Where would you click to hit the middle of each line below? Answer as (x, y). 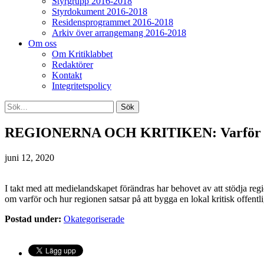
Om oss (42, 43)
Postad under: (34, 219)
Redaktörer (72, 65)
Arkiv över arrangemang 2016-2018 (119, 33)
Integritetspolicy (82, 86)
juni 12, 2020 (29, 157)
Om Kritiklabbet (82, 54)
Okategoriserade (94, 219)
